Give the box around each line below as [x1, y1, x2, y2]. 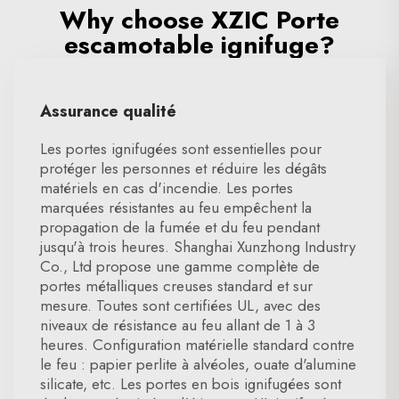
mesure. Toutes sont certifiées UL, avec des [40, 295, 321, 316]
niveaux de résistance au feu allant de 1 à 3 [40, 314, 315, 336]
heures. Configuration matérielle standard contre [40, 334, 354, 355]
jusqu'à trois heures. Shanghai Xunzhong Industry [40, 236, 355, 257]
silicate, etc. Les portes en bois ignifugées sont [40, 373, 341, 395]
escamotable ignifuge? [64, 27, 335, 63]
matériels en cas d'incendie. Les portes [40, 177, 293, 199]
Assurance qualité [40, 100, 176, 123]
